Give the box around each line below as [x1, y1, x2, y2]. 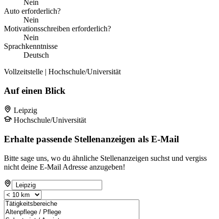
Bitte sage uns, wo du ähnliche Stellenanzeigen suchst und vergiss [4, 153, 207, 162]
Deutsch [23, 50, 49, 59]
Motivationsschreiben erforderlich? [4, 24, 111, 33]
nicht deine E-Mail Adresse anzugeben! [4, 162, 125, 171]
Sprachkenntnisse [4, 42, 58, 50]
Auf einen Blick [4, 85, 66, 96]
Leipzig [14, 106, 37, 115]
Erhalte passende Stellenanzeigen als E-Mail [4, 134, 179, 145]
